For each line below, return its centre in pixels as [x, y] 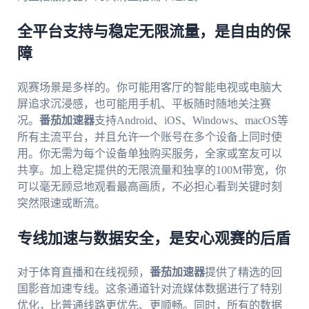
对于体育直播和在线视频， [83, 272]
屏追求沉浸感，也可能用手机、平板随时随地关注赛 [144, 104]
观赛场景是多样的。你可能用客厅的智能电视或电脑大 [149, 88]
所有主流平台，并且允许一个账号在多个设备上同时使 [149, 137]
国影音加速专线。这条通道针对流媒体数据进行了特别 [149, 289]
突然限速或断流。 [61, 203]
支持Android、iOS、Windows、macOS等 [191, 121]
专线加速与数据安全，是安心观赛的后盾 [153, 239]
